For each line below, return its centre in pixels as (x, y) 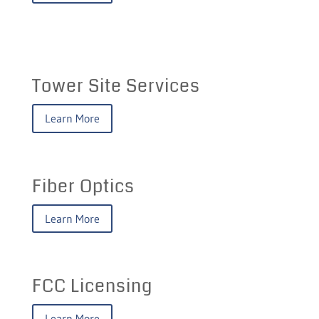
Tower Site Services (116, 87)
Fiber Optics (83, 186)
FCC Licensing (92, 287)
